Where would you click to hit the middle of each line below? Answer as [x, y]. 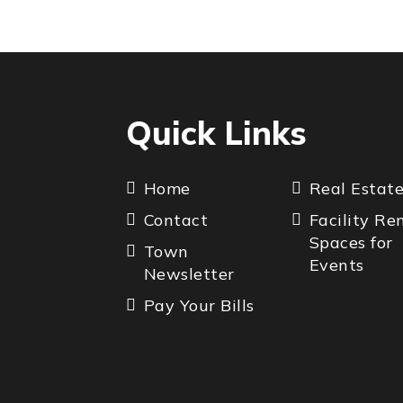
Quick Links [216, 133]
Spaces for [351, 242]
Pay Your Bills [199, 305]
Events [336, 265]
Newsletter [189, 274]
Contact [175, 220]
